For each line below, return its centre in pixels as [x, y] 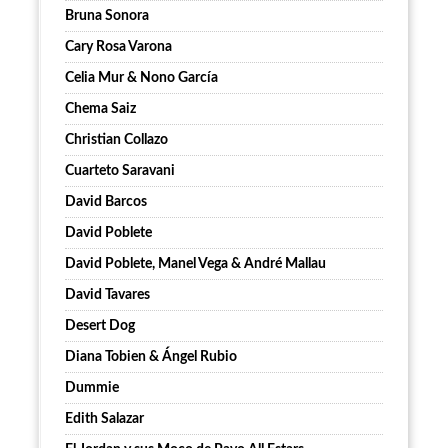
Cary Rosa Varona [118, 47]
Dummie [92, 388]
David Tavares [107, 295]
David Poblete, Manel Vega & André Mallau [195, 264]
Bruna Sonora [107, 16]
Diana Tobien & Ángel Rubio [151, 357]
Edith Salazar [104, 419]
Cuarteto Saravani [120, 171]
